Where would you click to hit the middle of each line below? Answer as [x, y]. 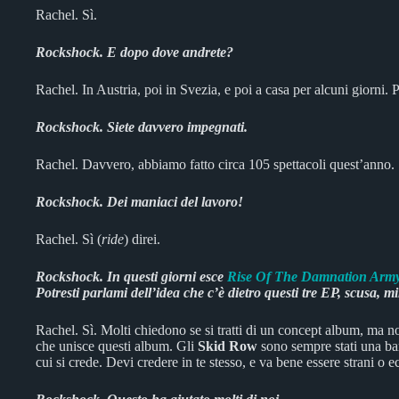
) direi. [142, 239]
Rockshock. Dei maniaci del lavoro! [139, 202]
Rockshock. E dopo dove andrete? [134, 52]
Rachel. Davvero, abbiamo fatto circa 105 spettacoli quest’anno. [215, 164]
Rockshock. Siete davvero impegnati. [142, 127]
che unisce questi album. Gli [117, 346]
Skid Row [228, 346]
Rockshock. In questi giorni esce [131, 277]
